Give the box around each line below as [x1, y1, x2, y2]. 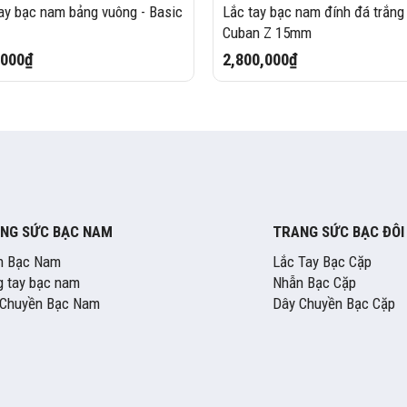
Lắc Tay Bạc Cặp [272, 253, 372, 272]
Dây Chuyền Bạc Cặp [272, 294, 395, 313]
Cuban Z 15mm [222, 23, 312, 42]
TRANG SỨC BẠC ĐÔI [272, 223, 404, 242]
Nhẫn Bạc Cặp [272, 273, 356, 293]
